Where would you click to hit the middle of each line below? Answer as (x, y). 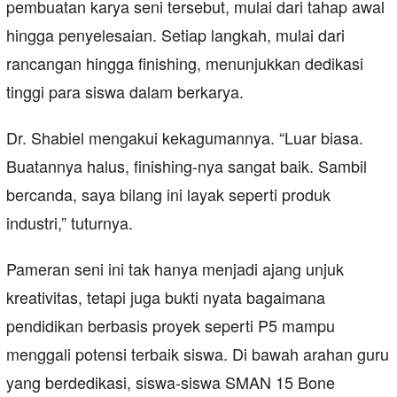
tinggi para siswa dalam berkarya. (125, 92)
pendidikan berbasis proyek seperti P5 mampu (171, 326)
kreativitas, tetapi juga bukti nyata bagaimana (166, 297)
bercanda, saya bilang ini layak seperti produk (168, 195)
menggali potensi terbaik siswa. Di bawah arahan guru (198, 354)
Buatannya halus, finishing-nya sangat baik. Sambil (187, 166)
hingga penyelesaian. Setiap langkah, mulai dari (175, 35)
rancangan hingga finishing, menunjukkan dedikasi (185, 63)
